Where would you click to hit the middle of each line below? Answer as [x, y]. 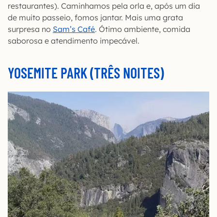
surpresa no [30, 29]
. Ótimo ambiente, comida [143, 29]
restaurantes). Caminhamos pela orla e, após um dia [104, 6]
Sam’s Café [74, 29]
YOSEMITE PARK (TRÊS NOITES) [86, 73]
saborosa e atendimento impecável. [74, 41]
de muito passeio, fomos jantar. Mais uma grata [95, 17]
